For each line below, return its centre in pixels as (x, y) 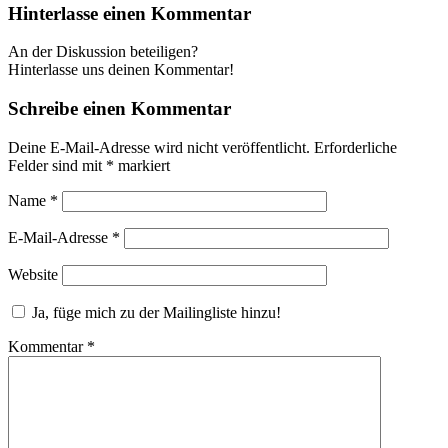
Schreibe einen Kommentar (119, 109)
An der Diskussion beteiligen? (103, 52)
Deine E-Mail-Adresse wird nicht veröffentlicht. (159, 147)
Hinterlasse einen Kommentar (129, 13)
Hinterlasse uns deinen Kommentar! (121, 70)
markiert (142, 165)
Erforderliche (355, 147)
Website (33, 274)
